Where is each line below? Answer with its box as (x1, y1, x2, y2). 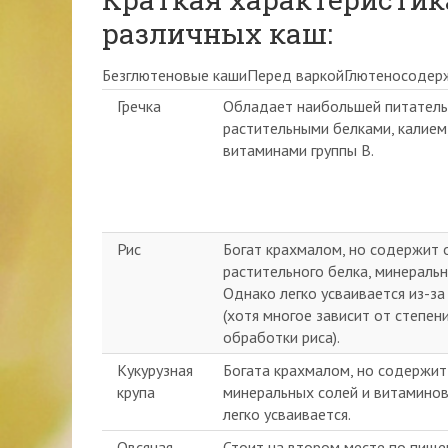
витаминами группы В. (223, 140, 374, 160)
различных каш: (102, 15, 333, 52)
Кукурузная (117, 360, 193, 380)
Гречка (117, 96, 161, 116)
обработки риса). (223, 327, 340, 347)
